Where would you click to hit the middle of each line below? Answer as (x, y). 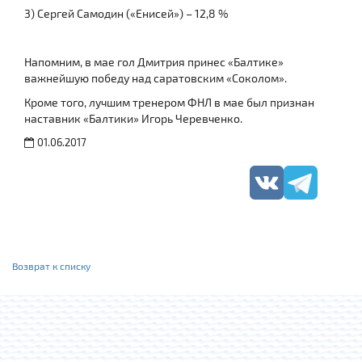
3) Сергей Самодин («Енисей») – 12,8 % (126, 14)
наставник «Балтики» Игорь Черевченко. (133, 119)
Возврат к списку (51, 266)
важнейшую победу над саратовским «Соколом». (156, 78)
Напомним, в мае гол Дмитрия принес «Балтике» (154, 62)
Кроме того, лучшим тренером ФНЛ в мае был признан (169, 103)
